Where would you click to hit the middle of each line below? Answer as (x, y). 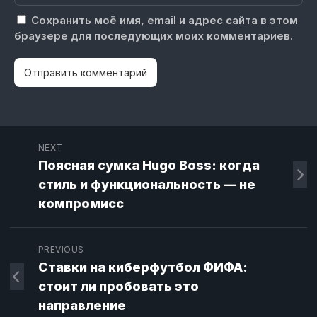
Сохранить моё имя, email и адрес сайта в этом (165, 21)
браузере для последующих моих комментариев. (154, 36)
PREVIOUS (61, 250)
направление (82, 306)
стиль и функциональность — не (146, 185)
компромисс (81, 204)
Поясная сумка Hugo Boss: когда (149, 166)
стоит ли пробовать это (118, 287)
